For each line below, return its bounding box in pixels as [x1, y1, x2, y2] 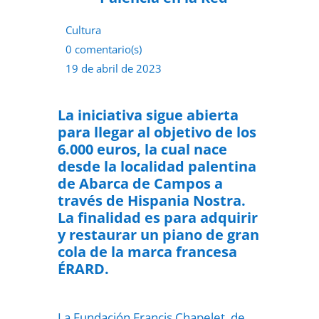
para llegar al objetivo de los [57, 122, 256, 142]
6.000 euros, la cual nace [57, 140, 227, 159]
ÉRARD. [57, 259, 109, 278]
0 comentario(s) [65, 42, 142, 56]
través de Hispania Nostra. [57, 191, 246, 210]
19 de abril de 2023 [65, 61, 162, 75]
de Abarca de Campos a [57, 174, 223, 193]
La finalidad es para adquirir [57, 208, 258, 227]
